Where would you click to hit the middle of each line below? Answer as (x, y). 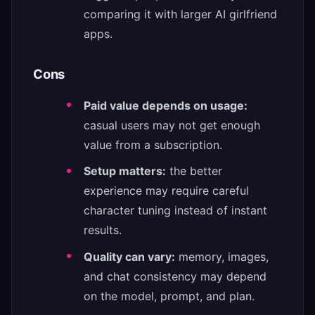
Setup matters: (125, 171)
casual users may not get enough (172, 125)
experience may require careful (166, 191)
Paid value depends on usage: (166, 105)
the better (194, 171)
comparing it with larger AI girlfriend (180, 14)
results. (103, 230)
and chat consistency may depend (175, 276)
